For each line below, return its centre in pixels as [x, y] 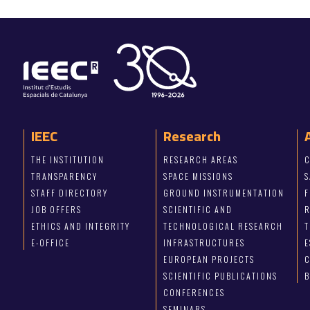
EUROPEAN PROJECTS [209, 259]
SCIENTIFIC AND [198, 210]
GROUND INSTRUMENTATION [224, 193]
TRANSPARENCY [64, 176]
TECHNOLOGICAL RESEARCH [224, 226]
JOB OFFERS [56, 210]
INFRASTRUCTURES [204, 243]
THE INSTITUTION [67, 160]
